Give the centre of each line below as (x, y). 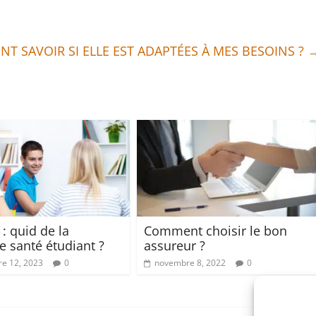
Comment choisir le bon (215, 230)
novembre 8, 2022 (190, 262)
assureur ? (175, 245)
